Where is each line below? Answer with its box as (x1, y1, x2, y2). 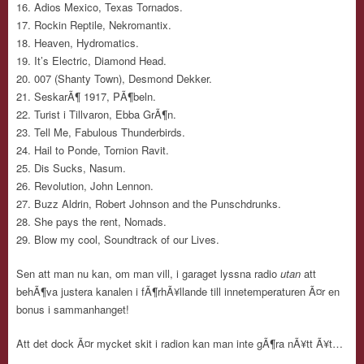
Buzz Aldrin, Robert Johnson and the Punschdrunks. (34, 196, 281, 211)
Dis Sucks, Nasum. (34, 160, 126, 175)
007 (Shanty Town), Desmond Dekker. (34, 71, 212, 86)
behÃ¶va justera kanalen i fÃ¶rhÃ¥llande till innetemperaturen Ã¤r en (16, 284, 340, 299)
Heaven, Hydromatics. (34, 35, 139, 50)
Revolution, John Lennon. (34, 178, 154, 193)
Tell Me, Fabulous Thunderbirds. (34, 124, 185, 140)
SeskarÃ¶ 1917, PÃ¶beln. (34, 89, 156, 104)
